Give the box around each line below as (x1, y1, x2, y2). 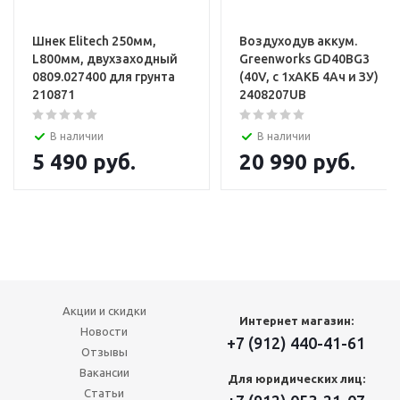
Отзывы (80, 346, 128, 358)
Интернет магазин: (238, 314, 354, 327)
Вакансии (79, 366, 129, 379)
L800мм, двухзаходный (32, 52, 178, 66)
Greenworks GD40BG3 (239, 52, 370, 66)
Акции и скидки (62, 304, 146, 317)
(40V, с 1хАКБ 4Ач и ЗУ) (239, 70, 379, 84)
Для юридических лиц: (227, 372, 365, 385)
